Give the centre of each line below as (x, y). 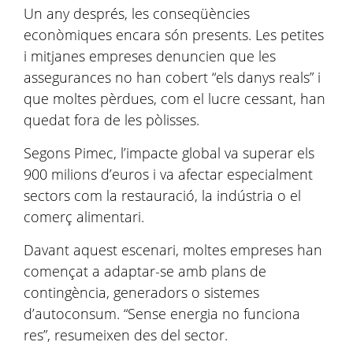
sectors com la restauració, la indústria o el (162, 195)
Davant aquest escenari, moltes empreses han (173, 250)
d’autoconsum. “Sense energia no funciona (162, 314)
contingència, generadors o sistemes (141, 292)
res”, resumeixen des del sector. (126, 335)
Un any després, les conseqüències (137, 13)
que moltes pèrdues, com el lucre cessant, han (175, 98)
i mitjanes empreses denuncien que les (150, 56)
